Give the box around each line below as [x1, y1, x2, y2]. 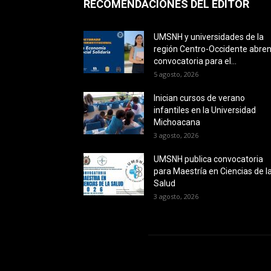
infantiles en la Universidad [154, 105, 256, 115]
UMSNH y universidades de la [154, 32, 264, 42]
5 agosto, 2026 [154, 70, 198, 79]
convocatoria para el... [154, 56, 237, 66]
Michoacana [154, 117, 200, 127]
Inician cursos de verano [154, 93, 245, 103]
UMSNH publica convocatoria [154, 154, 263, 164]
